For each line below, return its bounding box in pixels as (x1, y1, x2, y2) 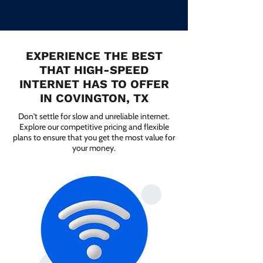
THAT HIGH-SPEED (39, 63, 149, 77)
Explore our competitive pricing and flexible (19, 122, 169, 132)
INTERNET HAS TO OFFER (19, 77, 169, 91)
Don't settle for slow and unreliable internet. (18, 111, 170, 122)
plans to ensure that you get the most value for (13, 132, 175, 143)
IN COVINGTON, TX (39, 91, 149, 105)
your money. (72, 143, 116, 153)
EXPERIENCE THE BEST (25, 49, 163, 63)
